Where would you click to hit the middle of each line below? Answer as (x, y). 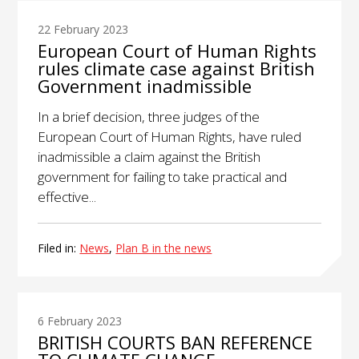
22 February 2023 (83, 29)
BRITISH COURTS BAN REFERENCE (175, 342)
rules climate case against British (177, 68)
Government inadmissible (145, 85)
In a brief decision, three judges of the (149, 116)
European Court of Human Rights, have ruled (170, 136)
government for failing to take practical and (163, 176)
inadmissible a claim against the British (149, 156)
